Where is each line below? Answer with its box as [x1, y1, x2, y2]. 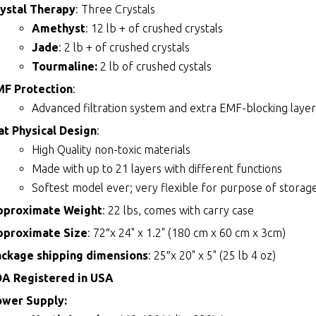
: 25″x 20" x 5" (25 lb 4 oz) [148, 249, 276, 262]
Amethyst [32, 22, 86, 35]
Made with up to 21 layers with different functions [32, 162, 283, 176]
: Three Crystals [75, 3, 156, 16]
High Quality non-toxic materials [32, 143, 191, 157]
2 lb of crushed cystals [97, 60, 212, 73]
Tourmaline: [32, 60, 98, 73]
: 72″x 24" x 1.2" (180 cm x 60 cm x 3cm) [87, 226, 286, 240]
